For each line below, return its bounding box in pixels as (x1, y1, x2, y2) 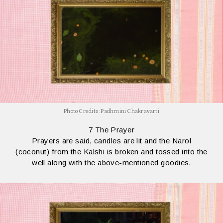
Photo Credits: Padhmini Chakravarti (64, 108, 159, 115)
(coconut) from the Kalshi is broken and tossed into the (15, 147, 208, 156)
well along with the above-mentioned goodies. (32, 158, 191, 167)
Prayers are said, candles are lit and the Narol (31, 136, 192, 145)
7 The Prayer (88, 125, 135, 134)
